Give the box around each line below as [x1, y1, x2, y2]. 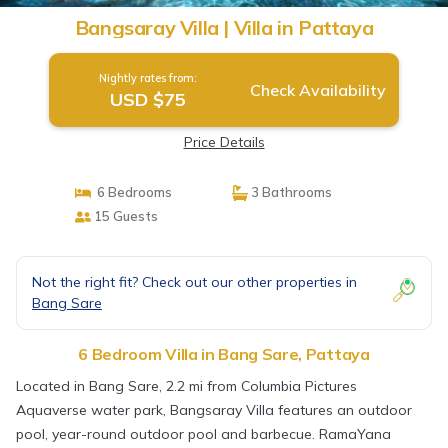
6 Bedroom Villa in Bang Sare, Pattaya [78, 344, 370, 364]
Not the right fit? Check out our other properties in [32, 273, 357, 291]
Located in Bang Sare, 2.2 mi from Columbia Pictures [16, 377, 357, 395]
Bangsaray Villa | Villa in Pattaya [74, 15, 374, 40]
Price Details [183, 133, 265, 151]
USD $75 [109, 88, 186, 111]
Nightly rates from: [98, 71, 197, 85]
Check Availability [249, 80, 386, 100]
